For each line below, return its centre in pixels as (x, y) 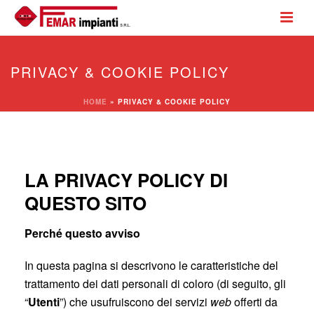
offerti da (254, 302)
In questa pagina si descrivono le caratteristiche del (151, 265)
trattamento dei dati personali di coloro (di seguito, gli (155, 284)
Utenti (44, 302)
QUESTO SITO (86, 203)
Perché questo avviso (82, 233)
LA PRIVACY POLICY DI (126, 180)
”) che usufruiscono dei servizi (135, 302)
